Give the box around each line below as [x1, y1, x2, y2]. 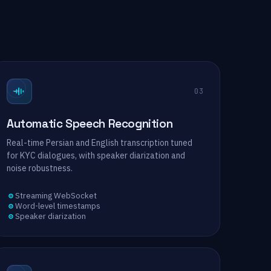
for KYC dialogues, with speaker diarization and [7, 150, 185, 161]
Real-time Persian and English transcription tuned [7, 137, 192, 148]
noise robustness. [7, 163, 73, 174]
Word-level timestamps [15, 201, 100, 211]
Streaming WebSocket [15, 191, 97, 201]
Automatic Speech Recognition [7, 116, 173, 131]
